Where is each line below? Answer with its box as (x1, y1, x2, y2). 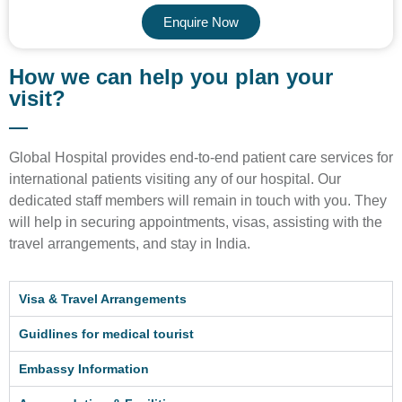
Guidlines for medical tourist (19, 327, 194, 342)
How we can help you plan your (9, 64, 333, 89)
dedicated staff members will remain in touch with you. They (9, 192, 387, 208)
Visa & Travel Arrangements (19, 292, 187, 307)
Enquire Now (163, 13, 239, 30)
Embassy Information (19, 362, 149, 377)
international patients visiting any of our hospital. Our (9, 170, 341, 187)
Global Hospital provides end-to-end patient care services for (9, 149, 393, 165)
